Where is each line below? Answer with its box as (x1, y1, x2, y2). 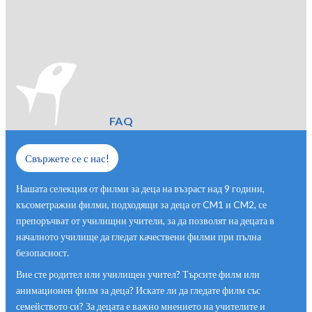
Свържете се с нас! (25, 152, 109, 164)
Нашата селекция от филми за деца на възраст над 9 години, (16, 182, 265, 194)
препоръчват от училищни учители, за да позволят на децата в (16, 214, 274, 226)
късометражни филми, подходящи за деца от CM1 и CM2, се (16, 198, 267, 210)
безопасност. (16, 247, 69, 258)
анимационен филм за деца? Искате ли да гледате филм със (16, 284, 260, 296)
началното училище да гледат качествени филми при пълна (16, 231, 261, 242)
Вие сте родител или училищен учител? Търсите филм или (16, 268, 260, 280)
